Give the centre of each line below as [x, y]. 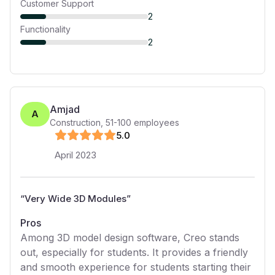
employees [155, 122]
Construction [75, 122]
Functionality [45, 29]
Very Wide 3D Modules [76, 199]
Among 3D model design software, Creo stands [130, 238]
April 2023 [76, 155]
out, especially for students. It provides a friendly [134, 252]
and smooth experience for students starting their [136, 267]
